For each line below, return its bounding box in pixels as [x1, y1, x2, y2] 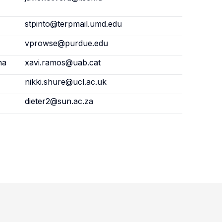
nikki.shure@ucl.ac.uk [24, 77, 107, 87]
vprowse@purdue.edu [24, 38, 108, 48]
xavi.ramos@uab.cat [24, 57, 101, 67]
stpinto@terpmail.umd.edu [24, 19, 122, 29]
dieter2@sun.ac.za [24, 96, 93, 106]
